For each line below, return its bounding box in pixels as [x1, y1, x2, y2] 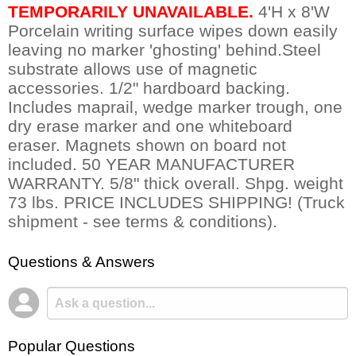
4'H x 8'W [253, 2, 330, 21]
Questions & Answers [8, 253, 155, 271]
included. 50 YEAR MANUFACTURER [8, 155, 295, 174]
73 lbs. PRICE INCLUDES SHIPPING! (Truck [8, 193, 345, 212]
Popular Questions [8, 337, 135, 354]
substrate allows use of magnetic [8, 60, 257, 79]
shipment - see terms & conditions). [8, 212, 277, 231]
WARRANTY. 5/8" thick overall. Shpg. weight [8, 174, 343, 193]
